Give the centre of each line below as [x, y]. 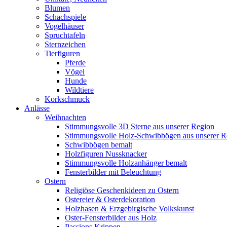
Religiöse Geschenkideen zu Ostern [122, 190]
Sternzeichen [65, 44]
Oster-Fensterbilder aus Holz [111, 218]
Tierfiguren [62, 53]
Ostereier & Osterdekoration [110, 199]
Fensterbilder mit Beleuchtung [113, 172]
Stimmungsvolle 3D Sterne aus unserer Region [140, 126]
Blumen [57, 8]
